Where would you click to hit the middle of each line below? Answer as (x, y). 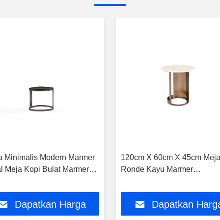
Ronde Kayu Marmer (157, 169)
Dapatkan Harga (50, 205)
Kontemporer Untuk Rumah (168, 181)
